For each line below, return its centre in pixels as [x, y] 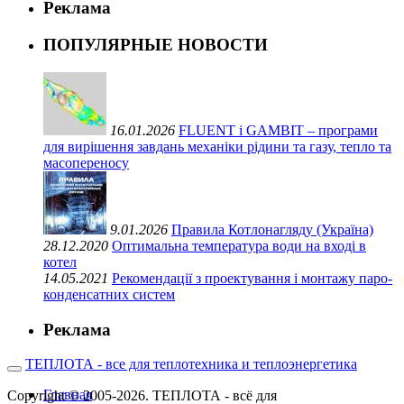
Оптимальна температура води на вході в [239, 245]
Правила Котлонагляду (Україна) [272, 229]
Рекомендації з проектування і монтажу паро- [252, 278]
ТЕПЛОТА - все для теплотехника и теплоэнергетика [191, 364]
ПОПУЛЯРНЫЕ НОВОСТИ [156, 45]
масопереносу [86, 162]
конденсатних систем [109, 294]
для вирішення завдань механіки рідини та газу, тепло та [217, 146]
